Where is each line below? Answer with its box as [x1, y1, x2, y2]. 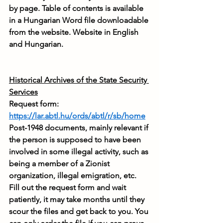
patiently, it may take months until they [9, 195, 146, 205]
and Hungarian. [9, 39, 63, 49]
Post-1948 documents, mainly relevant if [9, 123, 150, 133]
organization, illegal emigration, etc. [9, 171, 138, 181]
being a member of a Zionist [9, 159, 111, 169]
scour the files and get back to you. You [9, 207, 150, 217]
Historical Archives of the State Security [9, 75, 149, 85]
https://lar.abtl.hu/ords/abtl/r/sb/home [9, 111, 145, 121]
